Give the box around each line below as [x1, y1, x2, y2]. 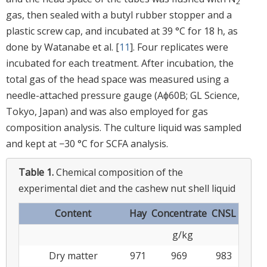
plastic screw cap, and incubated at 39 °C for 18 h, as [6, 24, 238, 38]
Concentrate [151, 206, 207, 220]
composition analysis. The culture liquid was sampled [6, 120, 241, 134]
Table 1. [18, 165, 56, 179]
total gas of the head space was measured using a [6, 72, 229, 86]
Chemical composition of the [56, 165, 183, 179]
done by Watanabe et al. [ [6, 40, 119, 54]
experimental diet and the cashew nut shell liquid [18, 181, 235, 195]
